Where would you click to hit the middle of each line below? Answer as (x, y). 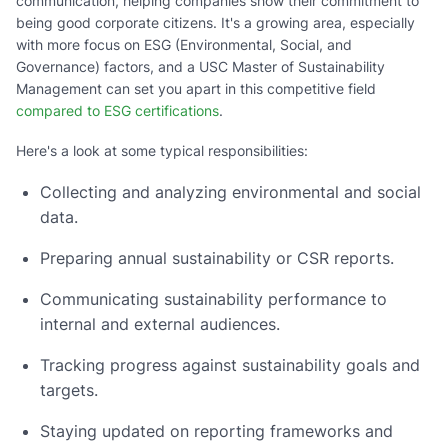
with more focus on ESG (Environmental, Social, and (184, 44)
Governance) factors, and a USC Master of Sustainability (200, 66)
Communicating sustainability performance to (213, 298)
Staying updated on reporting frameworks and (216, 430)
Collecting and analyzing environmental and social (230, 191)
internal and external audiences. (160, 323)
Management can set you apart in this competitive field (196, 88)
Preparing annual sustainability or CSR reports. (217, 257)
